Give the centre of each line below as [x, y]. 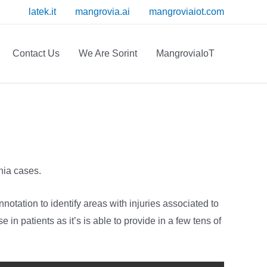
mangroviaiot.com [187, 12]
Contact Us [36, 53]
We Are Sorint [108, 53]
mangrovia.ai [103, 12]
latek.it [42, 12]
